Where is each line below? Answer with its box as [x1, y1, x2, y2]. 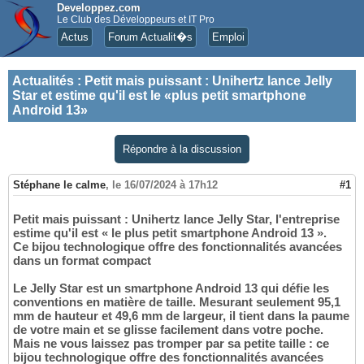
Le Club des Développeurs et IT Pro [57, 14, 214, 25]
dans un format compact [13, 253, 151, 268]
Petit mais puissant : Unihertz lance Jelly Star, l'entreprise [13, 212, 340, 227]
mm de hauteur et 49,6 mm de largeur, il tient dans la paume [13, 309, 349, 323]
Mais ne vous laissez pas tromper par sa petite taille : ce [13, 336, 329, 351]
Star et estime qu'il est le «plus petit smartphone [12, 89, 306, 102]
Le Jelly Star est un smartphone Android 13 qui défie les [13, 281, 329, 296]
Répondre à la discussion [123, 143, 241, 155]
